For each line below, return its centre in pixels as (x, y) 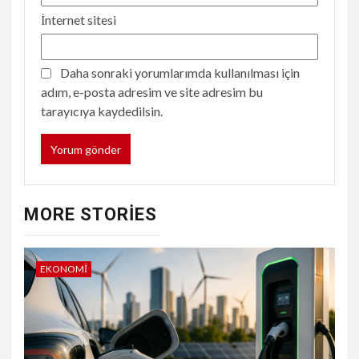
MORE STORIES (91, 215)
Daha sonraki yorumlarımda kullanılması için (180, 73)
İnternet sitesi (79, 20)
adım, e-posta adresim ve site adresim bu (152, 92)
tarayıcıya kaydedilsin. (102, 111)
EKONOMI (64, 269)
